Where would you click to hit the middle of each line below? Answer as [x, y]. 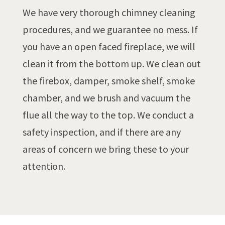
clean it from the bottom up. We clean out [111, 64]
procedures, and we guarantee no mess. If [110, 30]
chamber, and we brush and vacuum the [106, 98]
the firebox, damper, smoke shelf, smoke [108, 81]
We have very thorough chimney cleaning [109, 13]
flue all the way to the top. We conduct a [108, 115]
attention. [44, 166]
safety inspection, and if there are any [101, 132]
